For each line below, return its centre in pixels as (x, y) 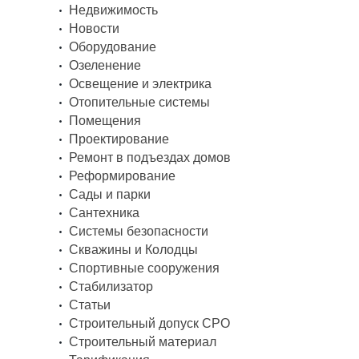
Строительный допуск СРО (149, 323)
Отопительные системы (139, 102)
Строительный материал (143, 341)
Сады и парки (110, 194)
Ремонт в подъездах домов (150, 157)
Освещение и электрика (140, 83)
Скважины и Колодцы (133, 249)
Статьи (90, 305)
